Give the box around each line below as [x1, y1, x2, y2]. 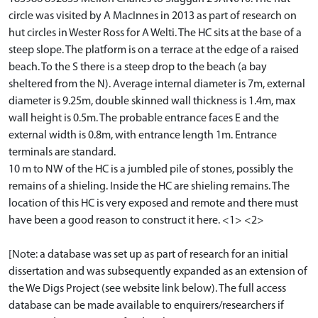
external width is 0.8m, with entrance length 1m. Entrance [9, 130, 277, 142]
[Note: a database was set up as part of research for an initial [9, 249, 288, 261]
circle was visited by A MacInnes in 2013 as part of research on [9, 11, 297, 23]
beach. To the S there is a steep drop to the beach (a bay [9, 62, 267, 74]
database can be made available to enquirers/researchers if [9, 300, 284, 312]
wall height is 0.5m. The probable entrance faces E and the [9, 113, 279, 125]
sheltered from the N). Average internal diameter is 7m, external [9, 79, 305, 91]
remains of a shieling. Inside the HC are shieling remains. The [9, 181, 290, 193]
